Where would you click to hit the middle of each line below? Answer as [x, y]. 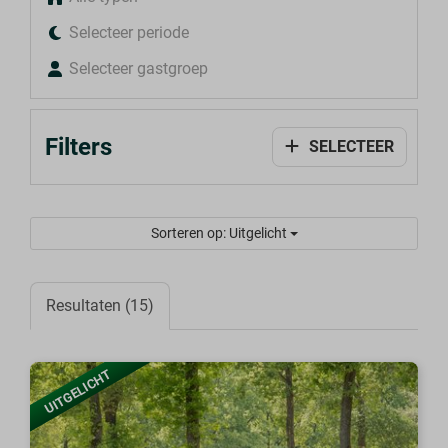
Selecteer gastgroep [139, 68]
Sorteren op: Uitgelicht [220, 232]
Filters [79, 146]
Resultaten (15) [100, 305]
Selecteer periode [129, 32]
